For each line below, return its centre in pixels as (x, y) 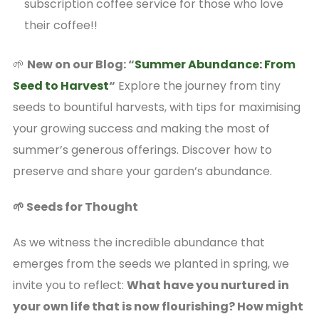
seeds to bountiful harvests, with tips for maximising (156, 107)
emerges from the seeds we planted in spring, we (151, 263)
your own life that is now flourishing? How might (158, 306)
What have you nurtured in (208, 285)
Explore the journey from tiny (198, 85)
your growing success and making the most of (141, 128)
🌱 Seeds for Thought (76, 206)
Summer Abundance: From (215, 64)
